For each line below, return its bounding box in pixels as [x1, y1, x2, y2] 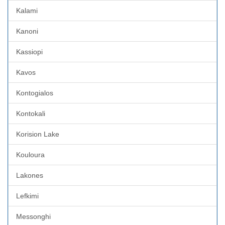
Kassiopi [16, 47, 43, 56]
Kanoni [16, 27, 38, 35]
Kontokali [16, 109, 45, 118]
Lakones [16, 171, 43, 179]
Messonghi [16, 212, 51, 220]
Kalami [16, 6, 38, 15]
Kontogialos [16, 88, 53, 97]
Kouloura [16, 150, 45, 159]
